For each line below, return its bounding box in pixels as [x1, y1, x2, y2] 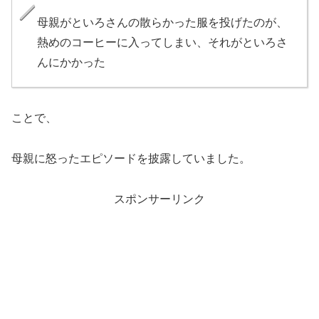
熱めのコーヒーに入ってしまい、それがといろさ [37, 36, 288, 49]
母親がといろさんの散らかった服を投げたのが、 [37, 16, 288, 29]
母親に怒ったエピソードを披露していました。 [11, 152, 251, 164]
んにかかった [37, 56, 105, 69]
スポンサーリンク [114, 192, 205, 205]
